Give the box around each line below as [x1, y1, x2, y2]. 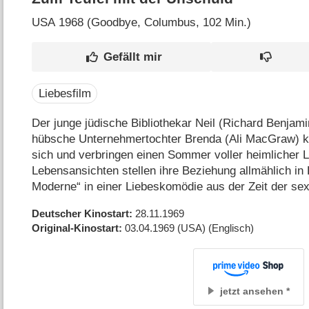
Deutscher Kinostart [32, 207, 130, 219]
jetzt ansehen [219, 285, 283, 297]
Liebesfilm [38, 86, 91, 100]
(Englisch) [208, 221, 255, 234]
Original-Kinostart [32, 221, 119, 234]
